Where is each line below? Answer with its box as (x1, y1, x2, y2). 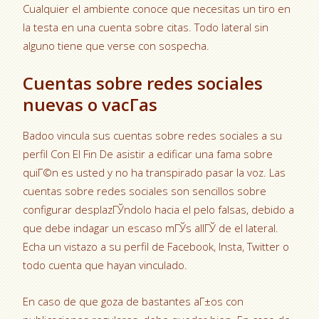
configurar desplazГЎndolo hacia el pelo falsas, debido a (23, 202, 295, 216)
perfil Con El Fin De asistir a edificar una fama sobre (23, 147, 273, 161)
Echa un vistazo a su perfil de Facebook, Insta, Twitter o (23, 239, 290, 253)
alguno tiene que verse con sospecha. (23, 38, 210, 53)
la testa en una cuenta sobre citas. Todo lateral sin (23, 20, 269, 34)
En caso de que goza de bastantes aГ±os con (23, 294, 244, 308)
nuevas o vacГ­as (23, 93, 158, 116)
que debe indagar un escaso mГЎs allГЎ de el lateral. (23, 221, 279, 235)
